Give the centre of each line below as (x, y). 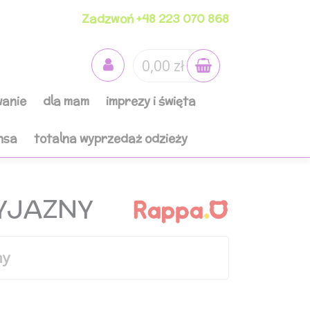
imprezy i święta (151, 101)
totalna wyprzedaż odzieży (111, 138)
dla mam (66, 101)
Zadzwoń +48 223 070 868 (155, 19)
